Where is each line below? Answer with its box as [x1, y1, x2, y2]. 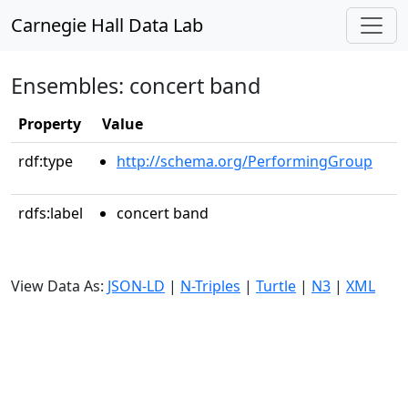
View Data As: [11, 276, 107, 296]
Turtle [256, 276, 296, 296]
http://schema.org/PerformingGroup [117, 151, 372, 171]
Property [18, 114, 81, 134]
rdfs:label [18, 203, 83, 223]
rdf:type [18, 151, 73, 171]
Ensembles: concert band [11, 71, 260, 100]
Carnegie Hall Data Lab [11, 13, 203, 37]
